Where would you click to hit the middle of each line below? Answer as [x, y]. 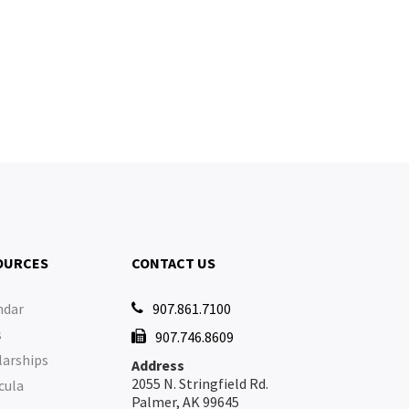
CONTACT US [174, 263]
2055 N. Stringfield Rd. [200, 383]
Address [158, 365]
